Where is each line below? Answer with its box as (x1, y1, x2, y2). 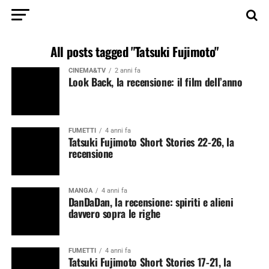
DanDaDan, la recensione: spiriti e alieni (68, 194, 234, 210)
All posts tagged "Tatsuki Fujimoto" (50, 42, 219, 61)
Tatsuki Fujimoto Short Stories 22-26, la (68, 134, 234, 150)
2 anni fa (114, 67, 141, 74)
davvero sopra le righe (68, 205, 160, 221)
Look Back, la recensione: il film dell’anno (68, 74, 243, 89)
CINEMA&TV (68, 67, 106, 74)
